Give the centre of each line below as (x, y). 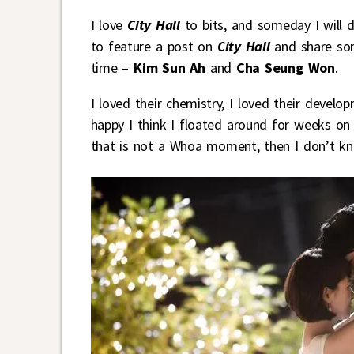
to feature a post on (154, 47)
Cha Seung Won (285, 68)
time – (112, 68)
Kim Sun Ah (169, 68)
